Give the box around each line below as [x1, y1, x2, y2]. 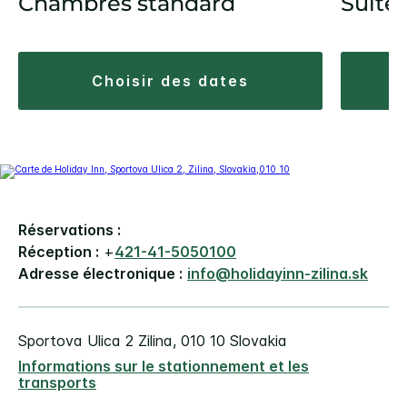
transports [18, 373, 96, 392]
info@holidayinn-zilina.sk [187, 264, 368, 283]
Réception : [18, 243, 99, 262]
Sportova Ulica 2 [18, 332, 134, 351]
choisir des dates [104, 72, 249, 91]
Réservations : [18, 221, 121, 240]
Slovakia [230, 332, 287, 351]
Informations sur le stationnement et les [18, 357, 309, 376]
